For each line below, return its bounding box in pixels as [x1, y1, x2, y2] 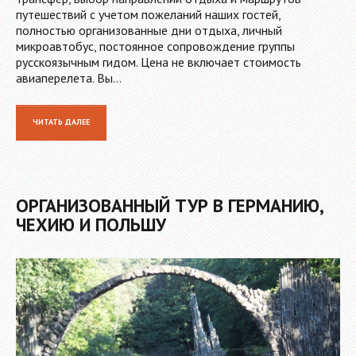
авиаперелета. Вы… [16, 69, 122, 86]
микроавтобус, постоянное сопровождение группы [16, 37, 295, 54]
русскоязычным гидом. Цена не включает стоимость [16, 53, 301, 70]
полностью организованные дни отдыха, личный [16, 21, 282, 38]
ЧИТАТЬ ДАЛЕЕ [33, 116, 90, 127]
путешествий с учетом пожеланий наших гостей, [16, 6, 281, 22]
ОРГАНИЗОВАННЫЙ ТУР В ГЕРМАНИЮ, [16, 193, 323, 217]
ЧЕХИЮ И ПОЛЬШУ [16, 212, 166, 236]
